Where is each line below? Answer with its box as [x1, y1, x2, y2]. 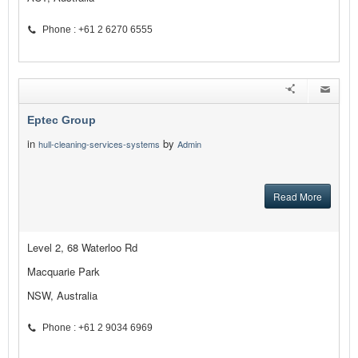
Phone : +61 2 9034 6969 [42, 322, 153, 334]
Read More [273, 189, 322, 204]
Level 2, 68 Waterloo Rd [27, 240, 137, 256]
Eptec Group [27, 113, 96, 127]
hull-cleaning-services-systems [38, 137, 160, 151]
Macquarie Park [27, 264, 100, 280]
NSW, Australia [27, 288, 97, 304]
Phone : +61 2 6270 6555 [42, 24, 153, 36]
